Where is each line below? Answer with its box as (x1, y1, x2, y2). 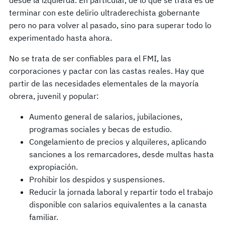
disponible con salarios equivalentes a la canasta (29, 199, 207, 209)
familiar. (29, 211, 60, 222)
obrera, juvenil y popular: (9, 90, 103, 101)
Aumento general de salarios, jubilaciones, (29, 111, 182, 122)
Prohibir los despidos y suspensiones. (29, 174, 167, 184)
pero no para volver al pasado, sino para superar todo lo (9, 20, 211, 30)
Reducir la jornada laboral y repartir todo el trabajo (29, 186, 213, 197)
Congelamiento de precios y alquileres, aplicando (29, 136, 206, 147)
